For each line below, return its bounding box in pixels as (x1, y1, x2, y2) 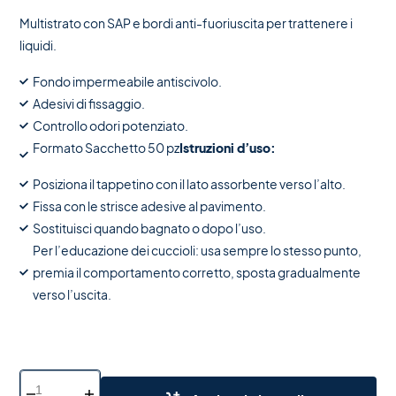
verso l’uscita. (33, 286, 112, 302)
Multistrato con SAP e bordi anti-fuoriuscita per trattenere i (19, 14, 354, 31)
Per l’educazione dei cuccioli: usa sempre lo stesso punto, (33, 241, 362, 258)
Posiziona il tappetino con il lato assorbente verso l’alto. (33, 175, 346, 192)
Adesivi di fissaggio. (33, 95, 146, 111)
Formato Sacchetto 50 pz (33, 139, 180, 156)
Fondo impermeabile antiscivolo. (33, 72, 223, 89)
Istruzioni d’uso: (179, 139, 277, 156)
